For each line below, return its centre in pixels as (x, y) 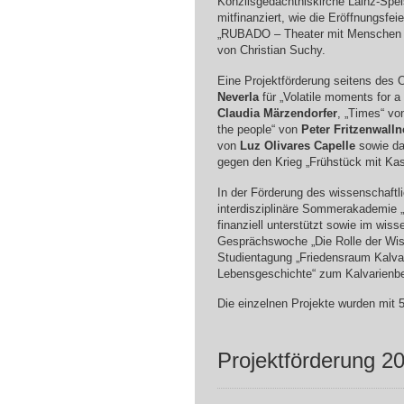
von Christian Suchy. (271, 50)
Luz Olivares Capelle (297, 146)
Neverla (238, 97)
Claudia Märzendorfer (277, 114)
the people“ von (259, 130)
